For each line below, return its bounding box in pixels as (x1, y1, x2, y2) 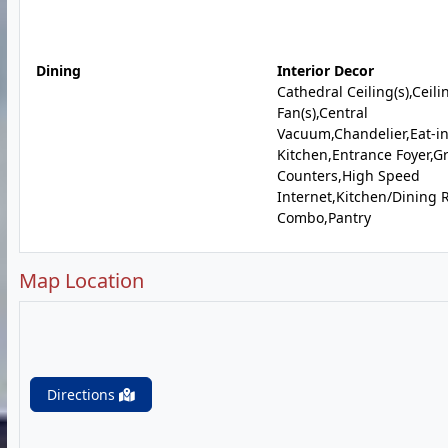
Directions (47, 385, 119, 404)
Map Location (19, 267, 144, 294)
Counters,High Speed (276, 166, 420, 185)
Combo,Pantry (276, 208, 371, 227)
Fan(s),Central (276, 103, 368, 122)
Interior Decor (276, 61, 374, 80)
